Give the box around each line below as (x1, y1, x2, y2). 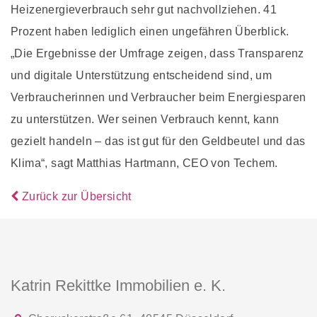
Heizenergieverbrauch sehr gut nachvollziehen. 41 (11, 3, 277, 16)
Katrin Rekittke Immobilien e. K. (11, 276, 226, 294)
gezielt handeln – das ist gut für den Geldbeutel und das (11, 134, 306, 147)
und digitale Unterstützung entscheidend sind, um (11, 69, 272, 81)
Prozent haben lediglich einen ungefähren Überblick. (11, 25, 289, 38)
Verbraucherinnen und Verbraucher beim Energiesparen (11, 91, 306, 103)
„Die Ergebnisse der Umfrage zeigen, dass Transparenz (11, 47, 304, 59)
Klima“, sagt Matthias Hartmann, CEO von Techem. (11, 156, 278, 169)
